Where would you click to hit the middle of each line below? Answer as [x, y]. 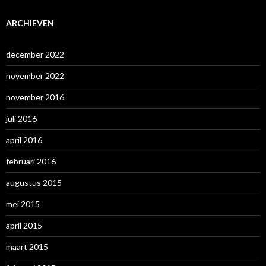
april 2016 [24, 140]
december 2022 [35, 54]
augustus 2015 [34, 182]
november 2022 [35, 75]
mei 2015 [23, 204]
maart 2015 [27, 246]
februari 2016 [31, 161]
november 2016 [35, 97]
